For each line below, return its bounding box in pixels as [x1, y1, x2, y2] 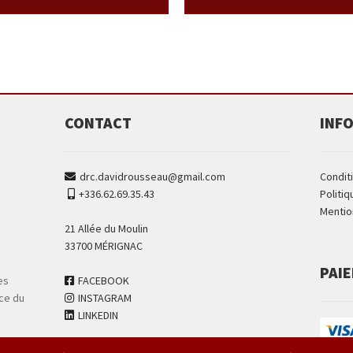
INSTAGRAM [78, 290, 132, 305]
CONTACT [65, 112, 132, 132]
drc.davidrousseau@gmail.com [80, 169, 226, 184]
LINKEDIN [78, 307, 119, 322]
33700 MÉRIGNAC [65, 238, 143, 253]
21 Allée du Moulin [65, 221, 149, 236]
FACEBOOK [78, 273, 130, 288]
